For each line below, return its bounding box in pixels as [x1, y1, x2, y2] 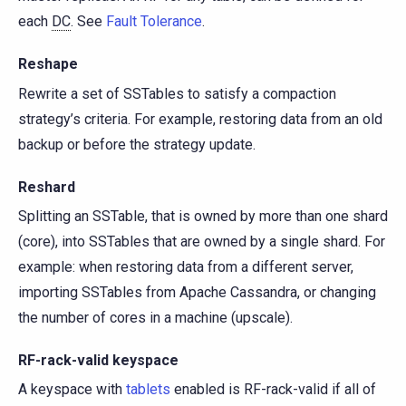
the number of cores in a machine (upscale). [18, 308, 293, 326]
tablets [126, 380, 170, 398]
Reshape [18, 55, 78, 73]
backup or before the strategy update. [18, 135, 256, 153]
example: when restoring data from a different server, [18, 257, 353, 275]
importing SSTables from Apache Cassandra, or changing [18, 283, 376, 301]
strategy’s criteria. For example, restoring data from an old [18, 110, 382, 128]
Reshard [18, 178, 75, 196]
